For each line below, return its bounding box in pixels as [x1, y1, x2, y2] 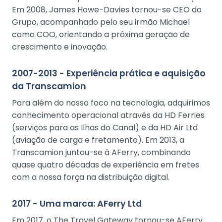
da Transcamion [12, 80, 86, 93]
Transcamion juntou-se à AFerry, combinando [12, 147, 191, 159]
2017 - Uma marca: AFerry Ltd [12, 198, 142, 210]
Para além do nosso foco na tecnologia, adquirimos [12, 97, 210, 109]
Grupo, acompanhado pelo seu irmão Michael [12, 16, 190, 28]
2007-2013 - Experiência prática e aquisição [12, 67, 206, 80]
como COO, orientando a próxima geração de [12, 29, 190, 41]
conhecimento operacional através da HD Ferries [12, 110, 205, 121]
